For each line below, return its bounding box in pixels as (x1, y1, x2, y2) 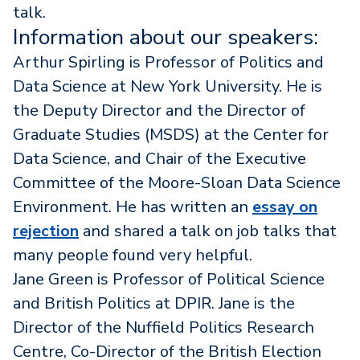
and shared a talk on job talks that (79, 219, 337, 242)
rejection (13, 219, 79, 242)
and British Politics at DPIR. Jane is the (13, 292, 295, 314)
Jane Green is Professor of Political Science (13, 268, 325, 290)
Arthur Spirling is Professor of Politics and (13, 51, 324, 73)
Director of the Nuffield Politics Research (13, 316, 314, 338)
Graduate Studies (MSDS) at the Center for (13, 123, 329, 145)
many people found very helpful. (13, 243, 252, 266)
